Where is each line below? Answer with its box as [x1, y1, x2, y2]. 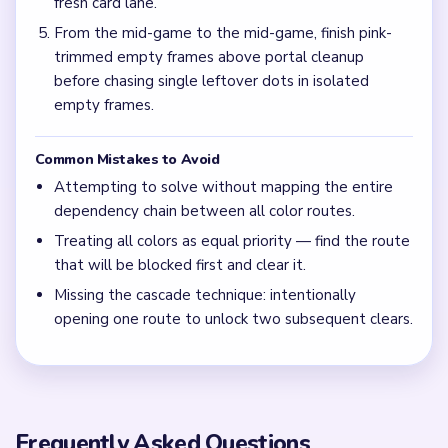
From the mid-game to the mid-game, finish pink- [53, 23, 392, 44]
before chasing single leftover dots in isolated [53, 71, 369, 92]
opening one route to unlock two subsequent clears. [53, 309, 413, 330]
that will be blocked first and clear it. [53, 255, 306, 276]
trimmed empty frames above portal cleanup [53, 47, 364, 68]
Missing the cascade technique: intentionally [53, 285, 356, 306]
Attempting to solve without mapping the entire [53, 177, 393, 198]
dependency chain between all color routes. [53, 201, 355, 222]
